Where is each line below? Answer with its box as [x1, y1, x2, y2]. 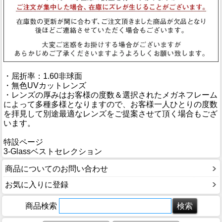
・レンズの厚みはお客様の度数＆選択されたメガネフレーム [3, 91, 218, 100]
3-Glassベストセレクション [3, 147, 102, 156]
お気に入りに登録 [5, 180, 68, 189]
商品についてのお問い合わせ [5, 165, 108, 173]
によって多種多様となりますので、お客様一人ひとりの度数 [3, 100, 218, 109]
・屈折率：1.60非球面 [3, 72, 82, 81]
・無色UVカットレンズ [3, 81, 86, 90]
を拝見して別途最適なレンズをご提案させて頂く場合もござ [3, 110, 218, 118]
